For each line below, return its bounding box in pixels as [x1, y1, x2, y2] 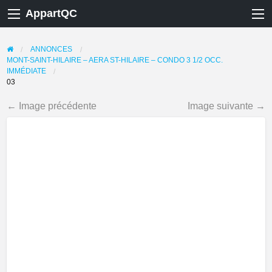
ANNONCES [30, 44, 73, 53]
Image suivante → [188, 100, 266, 111]
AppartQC [25, 7, 77, 20]
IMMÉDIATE [6, 66, 46, 75]
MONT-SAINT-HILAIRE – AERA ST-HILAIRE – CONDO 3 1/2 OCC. [6, 55, 223, 64]
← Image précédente [6, 100, 97, 111]
